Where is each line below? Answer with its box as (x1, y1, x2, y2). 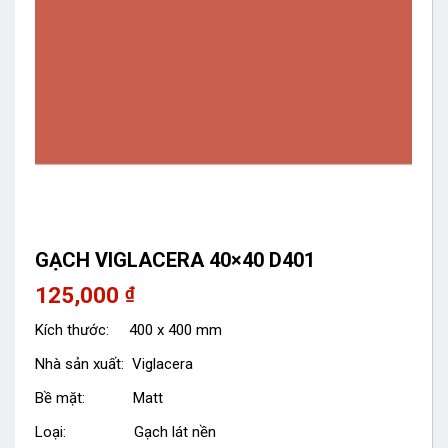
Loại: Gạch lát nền (35, 422, 216, 441)
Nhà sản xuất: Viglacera (35, 354, 193, 373)
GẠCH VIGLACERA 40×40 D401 (35, 248, 315, 273)
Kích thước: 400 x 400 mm (35, 320, 222, 339)
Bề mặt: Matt (35, 388, 163, 407)
